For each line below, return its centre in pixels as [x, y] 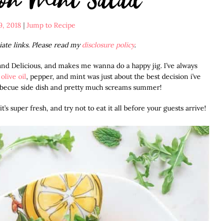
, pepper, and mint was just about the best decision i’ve [113, 76]
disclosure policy [108, 45]
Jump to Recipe [51, 25]
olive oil [14, 76]
